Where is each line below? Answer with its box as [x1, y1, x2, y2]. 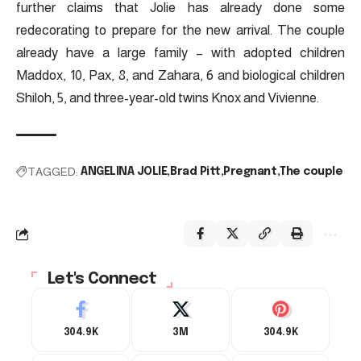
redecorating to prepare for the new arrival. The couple [16, 23, 345, 38]
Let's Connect [48, 271, 157, 288]
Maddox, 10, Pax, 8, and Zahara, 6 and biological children [16, 68, 345, 83]
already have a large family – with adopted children [16, 45, 345, 60]
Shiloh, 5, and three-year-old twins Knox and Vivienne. [16, 90, 319, 106]
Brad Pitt [169, 166, 221, 177]
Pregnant [223, 166, 277, 177]
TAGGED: [27, 165, 78, 178]
